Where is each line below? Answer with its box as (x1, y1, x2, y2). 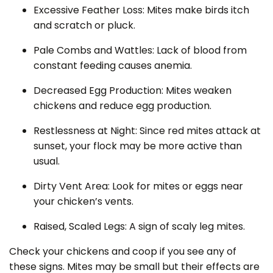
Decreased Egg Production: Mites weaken (34, 83, 232, 97)
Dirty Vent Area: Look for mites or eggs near (34, 179, 243, 193)
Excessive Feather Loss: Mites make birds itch (34, 2, 249, 17)
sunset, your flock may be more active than (34, 138, 242, 153)
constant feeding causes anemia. (34, 58, 192, 73)
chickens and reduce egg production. (34, 98, 211, 113)
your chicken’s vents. (34, 194, 133, 208)
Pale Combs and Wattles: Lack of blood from (34, 43, 247, 57)
